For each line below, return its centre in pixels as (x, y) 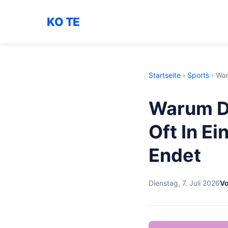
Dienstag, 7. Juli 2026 (184, 183)
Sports (198, 75)
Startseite (165, 75)
